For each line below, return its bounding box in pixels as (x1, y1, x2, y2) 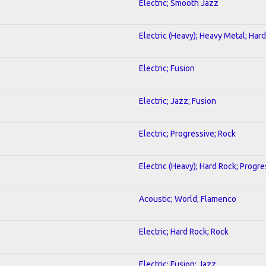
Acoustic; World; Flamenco (139, 194, 236, 204)
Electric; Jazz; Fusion (139, 96, 216, 106)
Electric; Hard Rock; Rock (139, 226, 229, 236)
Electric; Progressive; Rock (139, 128, 236, 138)
